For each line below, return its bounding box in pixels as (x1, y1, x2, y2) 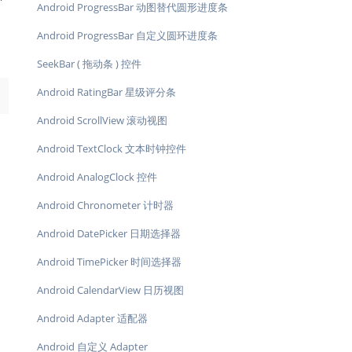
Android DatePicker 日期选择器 (37, 226, 181, 240)
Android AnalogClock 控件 (37, 170, 157, 184)
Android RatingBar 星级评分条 (37, 85, 176, 99)
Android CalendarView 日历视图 (37, 283, 184, 297)
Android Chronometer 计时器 (37, 198, 174, 212)
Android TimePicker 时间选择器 (37, 255, 181, 269)
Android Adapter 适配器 (37, 311, 148, 325)
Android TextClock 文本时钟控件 (37, 141, 186, 156)
